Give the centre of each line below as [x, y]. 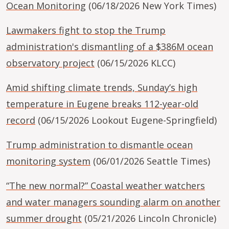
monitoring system [48, 161]
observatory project [50, 63]
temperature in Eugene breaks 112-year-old [102, 104]
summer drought [44, 218]
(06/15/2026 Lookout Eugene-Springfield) [126, 120]
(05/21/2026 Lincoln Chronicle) [149, 218]
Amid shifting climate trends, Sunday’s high [102, 87]
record [21, 120]
